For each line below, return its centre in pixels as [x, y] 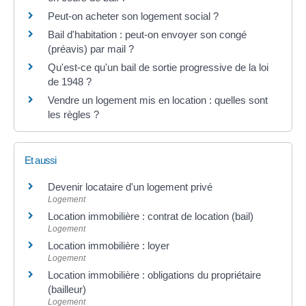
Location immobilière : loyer [109, 245]
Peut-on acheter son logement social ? [133, 16]
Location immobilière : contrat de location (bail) [151, 216]
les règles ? [73, 114]
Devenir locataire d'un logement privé [130, 186]
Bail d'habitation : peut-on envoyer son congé [147, 34]
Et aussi [41, 160]
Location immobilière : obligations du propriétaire [154, 275]
